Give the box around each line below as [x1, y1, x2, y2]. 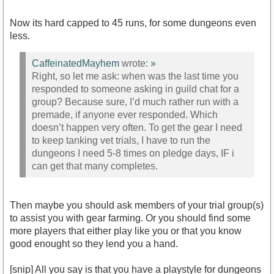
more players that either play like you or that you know [10, 226, 242, 237]
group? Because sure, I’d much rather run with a [32, 96, 239, 107]
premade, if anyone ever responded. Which [32, 109, 218, 120]
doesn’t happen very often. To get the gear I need [32, 122, 242, 133]
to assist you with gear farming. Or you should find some [10, 213, 251, 224]
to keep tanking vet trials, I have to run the [32, 135, 210, 146]
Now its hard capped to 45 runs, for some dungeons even [10, 17, 256, 28]
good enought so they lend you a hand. [10, 239, 178, 250]
